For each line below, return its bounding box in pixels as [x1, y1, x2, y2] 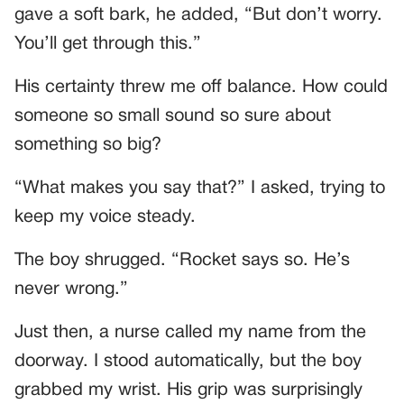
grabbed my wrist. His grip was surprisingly [14, 381, 363, 399]
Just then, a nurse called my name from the [14, 324, 366, 341]
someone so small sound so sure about [14, 107, 331, 124]
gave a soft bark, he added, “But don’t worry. [14, 6, 382, 23]
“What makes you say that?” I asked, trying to [14, 179, 385, 197]
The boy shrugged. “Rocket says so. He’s [14, 252, 350, 269]
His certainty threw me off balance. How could [14, 78, 388, 96]
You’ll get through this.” [14, 35, 201, 52]
